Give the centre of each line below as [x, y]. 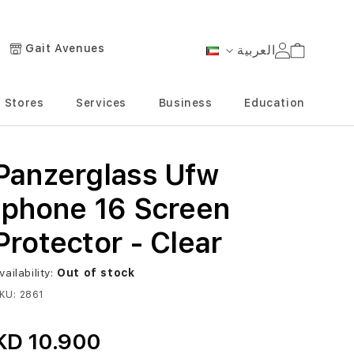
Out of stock [96, 273]
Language [229, 60]
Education [275, 103]
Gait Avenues [65, 49]
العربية [256, 50]
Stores [24, 103]
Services [102, 103]
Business [185, 103]
